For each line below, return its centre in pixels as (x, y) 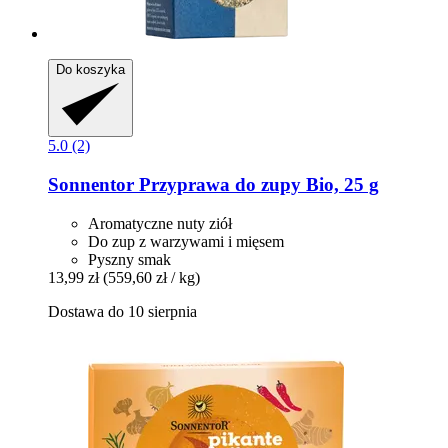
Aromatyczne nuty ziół (160, 223)
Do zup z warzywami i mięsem (186, 241)
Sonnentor (91, 184)
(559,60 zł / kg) (151, 277)
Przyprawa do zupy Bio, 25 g (256, 184)
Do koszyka (90, 70)
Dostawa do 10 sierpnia (122, 311)
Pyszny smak (129, 259)
